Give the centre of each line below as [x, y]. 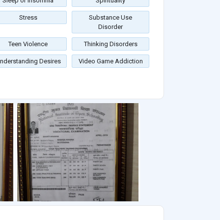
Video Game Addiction [110, 61]
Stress [28, 18]
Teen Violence [28, 44]
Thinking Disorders [110, 44]
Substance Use [110, 18]
